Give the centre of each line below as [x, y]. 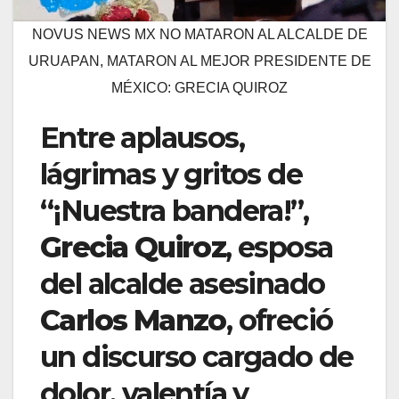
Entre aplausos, [142, 138]
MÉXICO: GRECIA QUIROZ [199, 88]
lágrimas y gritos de [171, 175]
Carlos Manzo [133, 321]
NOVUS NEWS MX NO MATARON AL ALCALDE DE [199, 35]
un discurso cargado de [197, 357]
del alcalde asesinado [183, 284]
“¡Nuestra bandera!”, [174, 211]
